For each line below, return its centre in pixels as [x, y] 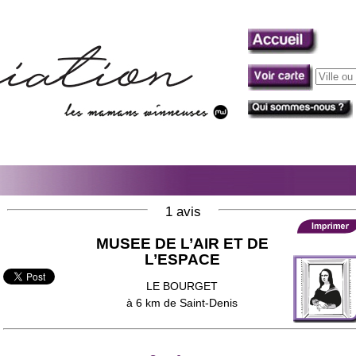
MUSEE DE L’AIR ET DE [182, 244]
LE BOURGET [182, 286]
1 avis [183, 211]
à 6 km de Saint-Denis [182, 302]
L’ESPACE [182, 259]
